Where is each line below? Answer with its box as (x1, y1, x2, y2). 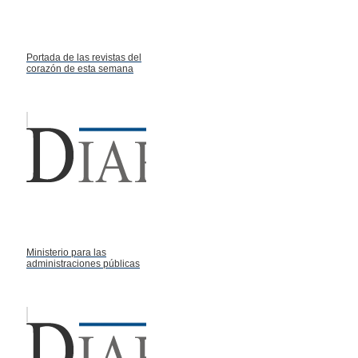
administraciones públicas (26, 258, 140, 270)
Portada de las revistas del (26, 52, 141, 64)
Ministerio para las (26, 247, 106, 259)
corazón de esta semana (26, 63, 133, 75)
